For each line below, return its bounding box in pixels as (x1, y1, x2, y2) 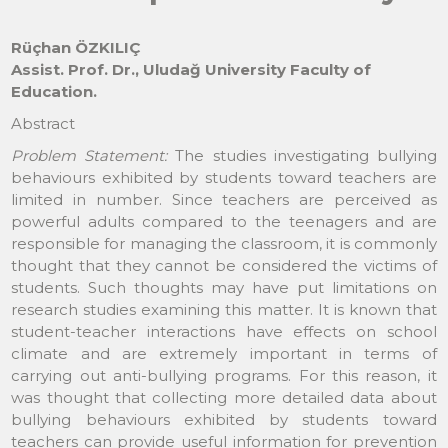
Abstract (11, 113, 76, 133)
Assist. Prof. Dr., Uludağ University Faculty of (11, 59, 372, 79)
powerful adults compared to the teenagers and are (11, 211, 437, 231)
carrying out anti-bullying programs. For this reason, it (11, 365, 437, 385)
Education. (11, 81, 98, 101)
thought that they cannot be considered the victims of (11, 255, 437, 275)
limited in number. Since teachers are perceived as (11, 189, 437, 209)
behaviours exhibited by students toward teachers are (11, 167, 437, 187)
